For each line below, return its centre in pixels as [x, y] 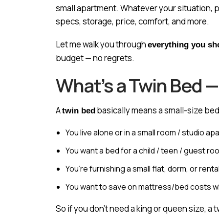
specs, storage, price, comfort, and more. [132, 21]
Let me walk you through [102, 44]
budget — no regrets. [95, 58]
